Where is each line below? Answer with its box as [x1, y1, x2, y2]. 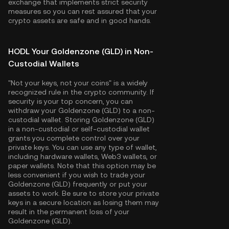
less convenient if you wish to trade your [8, 171, 145, 179]
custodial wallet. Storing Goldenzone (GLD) [8, 116, 154, 124]
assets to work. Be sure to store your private [8, 189, 159, 197]
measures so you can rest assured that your [8, 7, 157, 15]
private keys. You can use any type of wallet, [8, 143, 157, 151]
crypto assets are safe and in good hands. [8, 16, 151, 25]
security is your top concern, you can [8, 97, 133, 105]
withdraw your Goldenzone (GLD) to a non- [8, 106, 155, 114]
